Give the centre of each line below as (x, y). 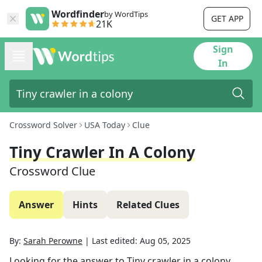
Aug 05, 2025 (165, 241)
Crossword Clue (52, 171)
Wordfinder (78, 14)
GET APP (227, 18)
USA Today (105, 125)
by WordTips (126, 14)
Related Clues (148, 205)
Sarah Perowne (53, 241)
